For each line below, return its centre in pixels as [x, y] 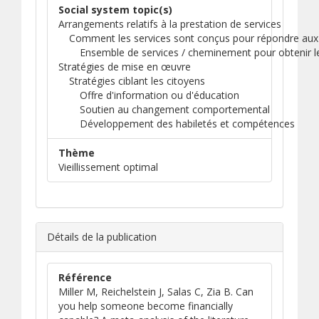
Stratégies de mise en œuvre [125, 67]
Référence [85, 277]
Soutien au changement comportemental [175, 109]
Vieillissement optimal [108, 167]
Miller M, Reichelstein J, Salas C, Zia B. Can [156, 292]
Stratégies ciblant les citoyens [137, 81]
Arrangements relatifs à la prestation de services [170, 24]
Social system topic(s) [115, 10]
